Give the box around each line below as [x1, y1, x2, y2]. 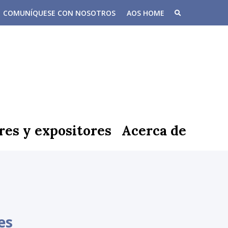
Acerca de [122, 122, 186, 139]
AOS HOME [126, 8, 164, 18]
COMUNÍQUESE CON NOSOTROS [3, 8, 116, 18]
